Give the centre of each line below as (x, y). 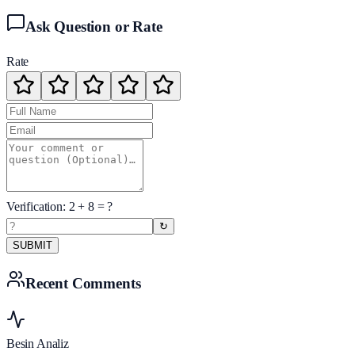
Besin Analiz (38, 343)
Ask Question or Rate (94, 26)
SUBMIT (32, 246)
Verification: (38, 207)
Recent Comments (83, 284)
